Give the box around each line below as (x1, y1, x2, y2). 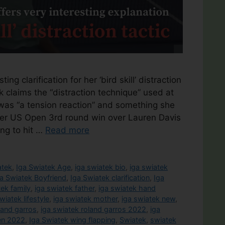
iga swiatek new (122, 194, 175, 203)
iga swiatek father (35, 183, 94, 192)
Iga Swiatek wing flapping (29, 215, 116, 224)
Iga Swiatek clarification (70, 173, 150, 182)
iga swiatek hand (98, 183, 156, 192)
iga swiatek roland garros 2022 (41, 204, 146, 213)
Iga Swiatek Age (16, 162, 71, 171)
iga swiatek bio (75, 162, 126, 171)
